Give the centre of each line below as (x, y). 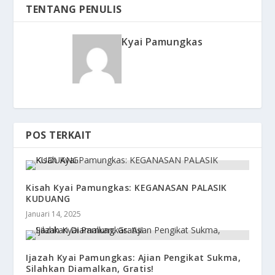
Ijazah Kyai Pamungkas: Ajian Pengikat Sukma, (134, 258)
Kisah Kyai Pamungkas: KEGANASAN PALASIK (126, 188)
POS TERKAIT (59, 135)
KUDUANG (48, 199)
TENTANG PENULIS (74, 10)
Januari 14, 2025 (54, 214)
